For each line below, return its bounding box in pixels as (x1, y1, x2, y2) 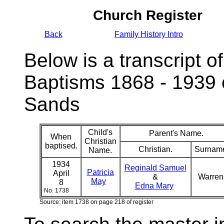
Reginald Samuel (124, 163, 186, 172)
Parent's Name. (149, 129, 203, 137)
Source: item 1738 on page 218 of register (39, 198, 153, 205)
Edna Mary (135, 181, 173, 190)
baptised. (44, 141, 77, 150)
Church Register (92, 7, 202, 23)
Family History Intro (114, 30, 183, 38)
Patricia (86, 168, 114, 176)
